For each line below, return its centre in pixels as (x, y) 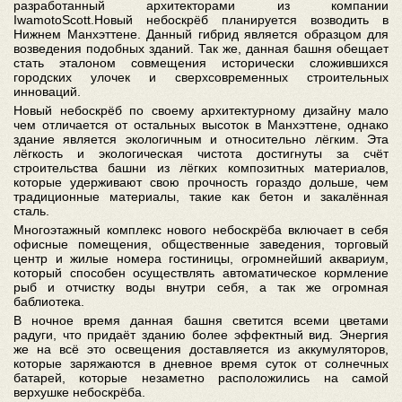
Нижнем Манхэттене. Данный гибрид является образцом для (201, 34)
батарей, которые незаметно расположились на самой (201, 378)
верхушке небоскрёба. (79, 392)
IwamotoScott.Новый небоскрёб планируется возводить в (201, 20)
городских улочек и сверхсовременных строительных (201, 77)
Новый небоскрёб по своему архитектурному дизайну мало (201, 110)
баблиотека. (49, 301)
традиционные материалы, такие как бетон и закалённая (201, 197)
